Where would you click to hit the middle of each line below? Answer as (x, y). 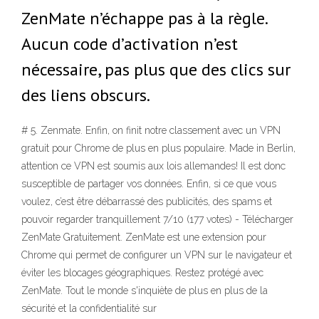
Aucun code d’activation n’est (130, 44)
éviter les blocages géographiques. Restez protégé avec (142, 273)
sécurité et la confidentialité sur (89, 309)
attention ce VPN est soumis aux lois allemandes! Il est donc (153, 166)
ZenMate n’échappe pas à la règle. (144, 18)
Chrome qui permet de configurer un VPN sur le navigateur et (157, 255)
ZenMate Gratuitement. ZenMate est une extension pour (144, 237)
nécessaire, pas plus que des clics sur (156, 69)
